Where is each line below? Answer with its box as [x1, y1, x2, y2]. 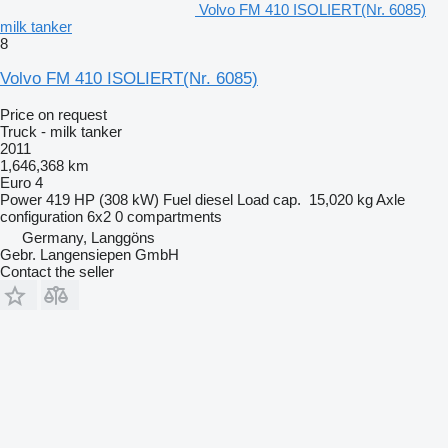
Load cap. [237, 190, 301, 208]
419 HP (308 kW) [46, 190, 159, 208]
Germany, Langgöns [22, 228, 155, 246]
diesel [195, 190, 233, 208]
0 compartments [115, 207, 222, 225]
